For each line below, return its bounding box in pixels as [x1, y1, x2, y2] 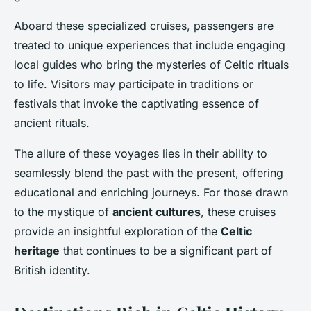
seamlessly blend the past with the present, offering [14, 166, 283, 180]
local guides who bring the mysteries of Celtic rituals [14, 58, 289, 72]
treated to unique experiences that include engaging [14, 38, 285, 53]
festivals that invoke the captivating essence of [14, 96, 259, 111]
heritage [14, 244, 60, 258]
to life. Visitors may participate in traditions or [14, 77, 253, 92]
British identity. [14, 263, 90, 278]
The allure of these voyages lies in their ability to [14, 146, 267, 161]
